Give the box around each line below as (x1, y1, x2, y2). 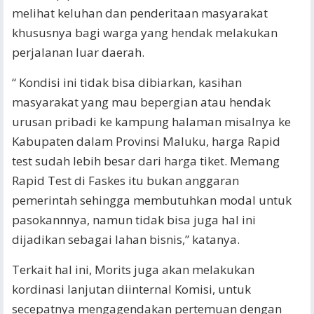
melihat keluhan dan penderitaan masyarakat (12, 5, 268, 21)
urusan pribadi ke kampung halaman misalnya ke (12, 114, 291, 130)
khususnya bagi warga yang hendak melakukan (12, 25, 278, 41)
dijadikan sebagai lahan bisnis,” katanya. (12, 231, 240, 247)
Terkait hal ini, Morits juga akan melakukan (12, 261, 254, 278)
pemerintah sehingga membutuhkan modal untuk (12, 192, 292, 208)
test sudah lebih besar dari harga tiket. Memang (12, 153, 280, 169)
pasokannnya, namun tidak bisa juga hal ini (12, 212, 256, 228)
